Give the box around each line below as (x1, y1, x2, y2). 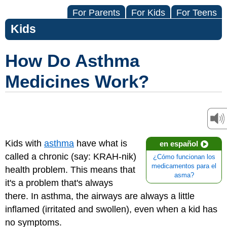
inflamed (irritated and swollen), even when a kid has (5, 204, 217, 214)
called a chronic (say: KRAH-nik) (5, 152, 136, 162)
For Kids (131, 8, 165, 18)
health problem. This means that (5, 165, 135, 175)
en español (160, 139, 198, 148)
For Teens (176, 8, 217, 18)
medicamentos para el (152, 163, 216, 170)
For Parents (72, 8, 120, 18)
